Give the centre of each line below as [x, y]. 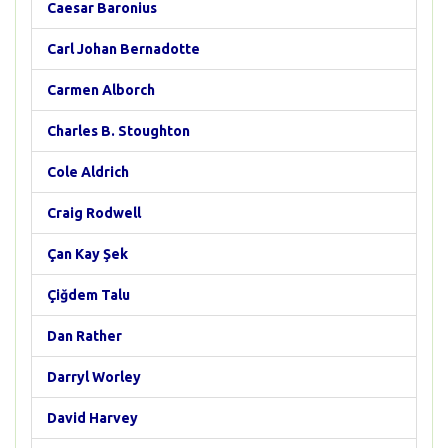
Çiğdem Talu [88, 295]
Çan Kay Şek [87, 254]
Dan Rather [84, 336]
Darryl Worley [94, 377]
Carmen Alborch [101, 90]
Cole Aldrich [88, 172]
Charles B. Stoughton [118, 131]
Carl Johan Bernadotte [123, 49]
